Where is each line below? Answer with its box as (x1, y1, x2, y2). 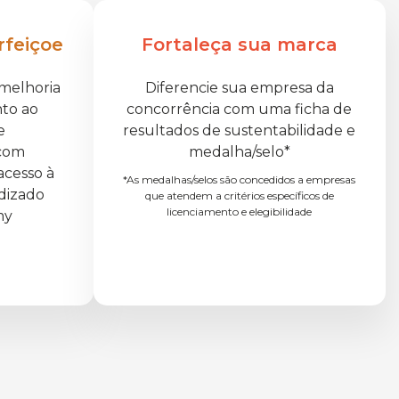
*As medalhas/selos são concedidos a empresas (123, 173, 356, 186)
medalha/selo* (188, 143, 290, 160)
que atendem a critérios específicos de (144, 189, 334, 202)
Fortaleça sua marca (141, 34, 338, 55)
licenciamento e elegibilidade (167, 205, 313, 218)
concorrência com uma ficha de (126, 101, 353, 118)
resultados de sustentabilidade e (123, 122, 356, 139)
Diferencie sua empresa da (144, 79, 334, 96)
